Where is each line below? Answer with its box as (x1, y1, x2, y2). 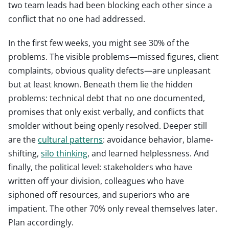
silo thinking (41, 147, 87, 159)
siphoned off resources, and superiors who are (8, 189, 190, 200)
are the (8, 133, 38, 145)
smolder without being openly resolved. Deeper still (8, 120, 207, 131)
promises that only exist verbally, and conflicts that (8, 106, 204, 118)
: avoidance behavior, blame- (103, 133, 213, 145)
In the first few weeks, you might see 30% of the (8, 37, 189, 49)
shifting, (8, 147, 41, 159)
